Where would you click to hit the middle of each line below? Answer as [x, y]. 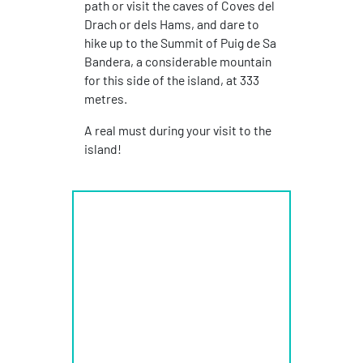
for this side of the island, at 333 [171, 80]
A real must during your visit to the [177, 130]
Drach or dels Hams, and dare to [171, 24]
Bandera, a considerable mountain [177, 62]
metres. [105, 99]
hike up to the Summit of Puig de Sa [180, 43]
